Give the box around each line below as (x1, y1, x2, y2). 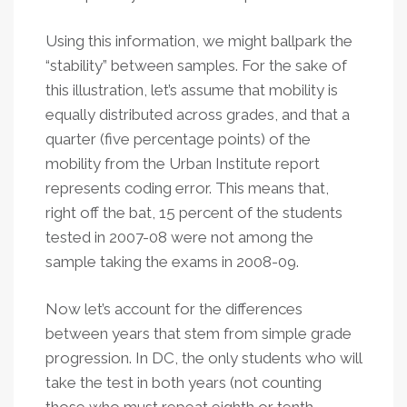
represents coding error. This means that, (45, 179, 329, 197)
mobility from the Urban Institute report (45, 154, 320, 173)
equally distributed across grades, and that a (45, 105, 350, 124)
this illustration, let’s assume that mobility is (45, 81, 338, 99)
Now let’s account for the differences (45, 300, 303, 318)
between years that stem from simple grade (45, 324, 352, 342)
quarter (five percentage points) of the (45, 130, 311, 148)
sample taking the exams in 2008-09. (45, 253, 299, 271)
